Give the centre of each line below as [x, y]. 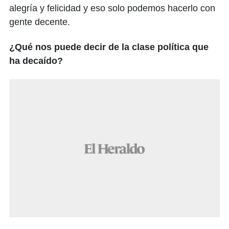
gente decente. [40, 22]
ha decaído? [36, 61]
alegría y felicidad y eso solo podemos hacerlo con [112, 8]
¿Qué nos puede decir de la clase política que [109, 47]
